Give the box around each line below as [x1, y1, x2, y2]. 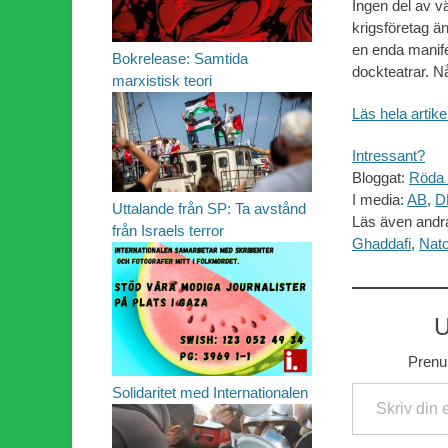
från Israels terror [112, 222, 224, 240]
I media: [352, 191, 407, 208]
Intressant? [352, 147, 425, 164]
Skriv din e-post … [351, 373, 366, 390]
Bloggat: [352, 169, 409, 186]
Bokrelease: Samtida [112, 50, 248, 68]
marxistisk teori [112, 72, 212, 90]
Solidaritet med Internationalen [112, 383, 308, 401]
